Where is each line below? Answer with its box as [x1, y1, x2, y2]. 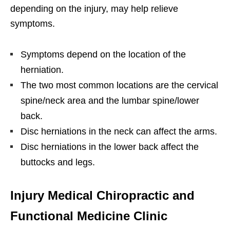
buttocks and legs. [21, 157, 95, 168]
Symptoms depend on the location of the [21, 49, 186, 60]
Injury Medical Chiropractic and [10, 188, 195, 203]
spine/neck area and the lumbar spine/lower [21, 95, 199, 106]
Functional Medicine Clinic [10, 209, 167, 223]
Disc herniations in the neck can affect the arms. [21, 126, 217, 137]
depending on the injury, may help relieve [10, 4, 178, 14]
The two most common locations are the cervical [21, 80, 218, 91]
